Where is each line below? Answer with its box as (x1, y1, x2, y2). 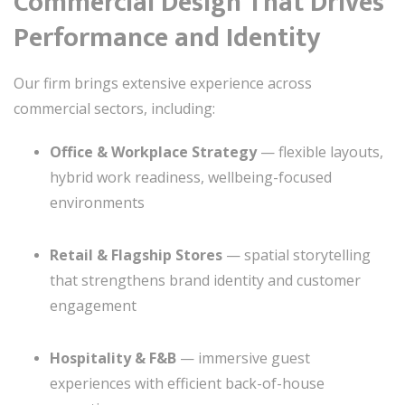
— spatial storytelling (222, 245, 371, 265)
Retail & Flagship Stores (50, 245, 222, 265)
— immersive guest (176, 348, 310, 368)
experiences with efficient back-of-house (50, 373, 325, 393)
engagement (50, 296, 137, 316)
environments (50, 193, 145, 212)
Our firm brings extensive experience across (14, 73, 312, 93)
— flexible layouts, (257, 142, 383, 162)
